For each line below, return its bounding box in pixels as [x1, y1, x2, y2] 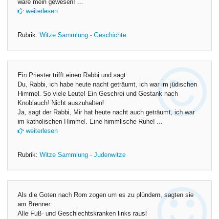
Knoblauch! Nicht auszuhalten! [18, 100, 104, 107]
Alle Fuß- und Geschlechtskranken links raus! [18, 210, 147, 217]
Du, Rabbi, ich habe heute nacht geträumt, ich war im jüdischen [18, 81, 197, 88]
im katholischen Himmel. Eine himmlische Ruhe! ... [18, 118, 163, 125]
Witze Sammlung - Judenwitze [40, 152, 126, 158]
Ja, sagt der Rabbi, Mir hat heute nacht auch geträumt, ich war [18, 109, 195, 116]
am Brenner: [18, 201, 52, 208]
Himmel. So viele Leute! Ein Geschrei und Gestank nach [18, 90, 178, 97]
